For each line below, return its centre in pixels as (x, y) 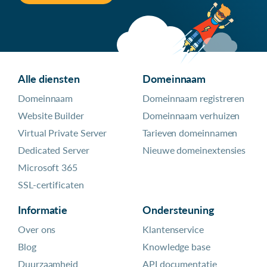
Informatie (43, 210)
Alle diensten (49, 79)
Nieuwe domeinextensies (194, 150)
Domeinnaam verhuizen (191, 116)
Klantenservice (173, 229)
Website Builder (51, 116)
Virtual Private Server (63, 133)
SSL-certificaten (51, 185)
